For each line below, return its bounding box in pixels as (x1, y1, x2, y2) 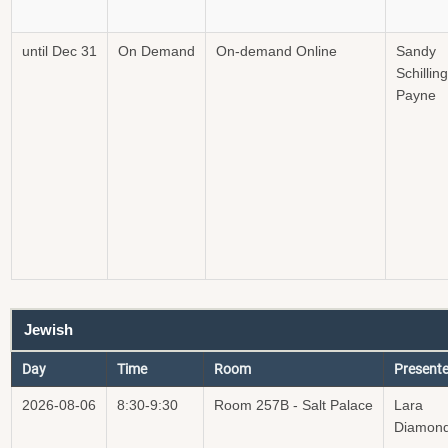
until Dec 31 (22, 43, 97, 59)
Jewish (24, 321, 73, 338)
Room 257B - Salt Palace (214, 397, 373, 413)
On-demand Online (216, 43, 337, 59)
